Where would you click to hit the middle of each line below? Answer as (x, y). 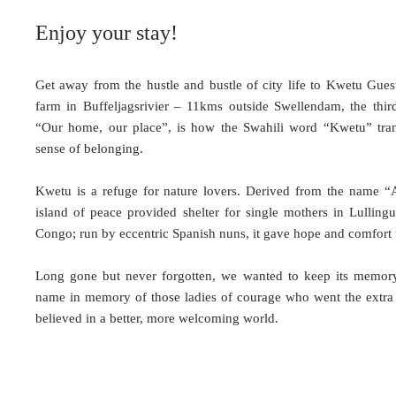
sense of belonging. (89, 148)
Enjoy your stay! (107, 33)
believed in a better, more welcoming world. (157, 318)
